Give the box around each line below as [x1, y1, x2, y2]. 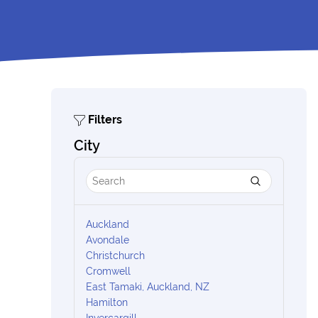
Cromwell [86, 265, 131, 277]
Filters [85, 113, 122, 126]
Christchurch [86, 250, 145, 261]
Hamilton [86, 297, 128, 308]
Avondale [86, 234, 129, 246]
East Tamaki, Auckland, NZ [86, 281, 209, 292]
